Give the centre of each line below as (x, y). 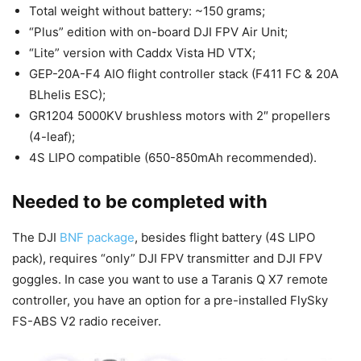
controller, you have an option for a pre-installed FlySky (170, 301)
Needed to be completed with (140, 202)
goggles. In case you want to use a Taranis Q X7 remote (170, 280)
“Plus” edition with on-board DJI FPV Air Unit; (158, 32)
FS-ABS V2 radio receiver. (87, 322)
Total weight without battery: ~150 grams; (147, 11)
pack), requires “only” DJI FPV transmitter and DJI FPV (167, 259)
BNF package (97, 238)
